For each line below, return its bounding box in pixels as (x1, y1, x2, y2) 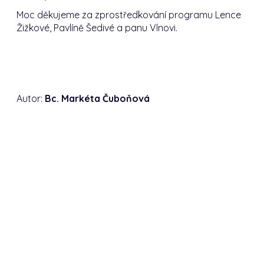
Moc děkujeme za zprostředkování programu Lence (16, 8, 242, 21)
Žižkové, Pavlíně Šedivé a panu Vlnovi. (16, 21, 178, 34)
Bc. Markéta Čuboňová (45, 92, 150, 104)
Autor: (16, 92, 45, 104)
